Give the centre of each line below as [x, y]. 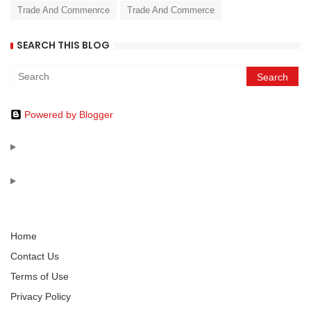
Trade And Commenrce [64, 10]
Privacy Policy [41, 296]
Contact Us [35, 256]
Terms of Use [40, 276]
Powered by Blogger [69, 114]
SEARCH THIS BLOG [63, 45]
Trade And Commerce [171, 10]
